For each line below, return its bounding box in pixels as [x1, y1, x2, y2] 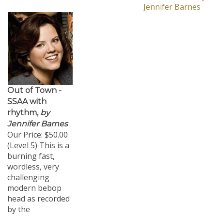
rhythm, [7, 103, 38, 112]
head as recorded [7, 188, 70, 199]
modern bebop [7, 178, 62, 188]
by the [7, 199, 30, 210]
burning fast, [7, 146, 55, 156]
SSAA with [7, 92, 46, 101]
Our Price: [7, 124, 43, 135]
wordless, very [7, 156, 59, 167]
